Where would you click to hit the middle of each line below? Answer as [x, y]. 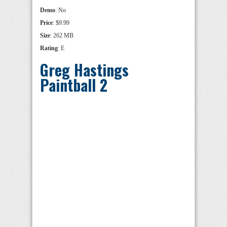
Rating [49, 48]
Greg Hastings [84, 70]
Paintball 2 [74, 85]
